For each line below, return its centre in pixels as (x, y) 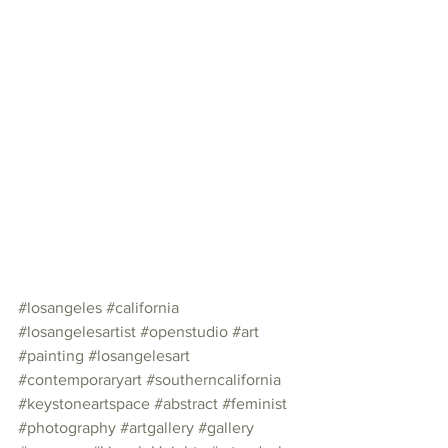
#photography (67, 427)
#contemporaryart (80, 379)
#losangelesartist (77, 331)
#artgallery (157, 427)
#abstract (186, 403)
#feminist (254, 403)
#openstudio (184, 331)
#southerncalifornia (213, 379)
